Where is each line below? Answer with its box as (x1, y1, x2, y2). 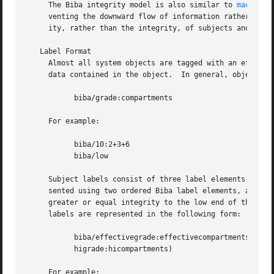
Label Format (27, 47, 92, 56)
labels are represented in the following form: (27, 210, 242, 219)
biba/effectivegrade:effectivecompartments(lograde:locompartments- (27, 233, 62, 242)
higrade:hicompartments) (27, 245, 62, 254)
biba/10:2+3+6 (27, 140, 62, 149)
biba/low (27, 152, 62, 161)
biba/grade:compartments (27, 94, 62, 103)
